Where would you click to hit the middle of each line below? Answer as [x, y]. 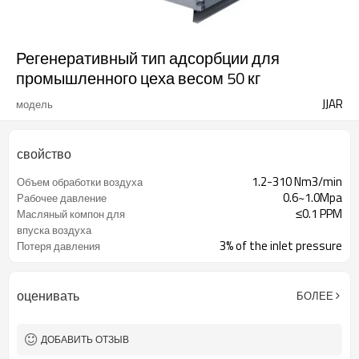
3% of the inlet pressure [281, 246]
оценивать [48, 296]
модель [34, 104]
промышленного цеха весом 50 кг [138, 78]
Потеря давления [58, 246]
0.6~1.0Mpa [313, 198]
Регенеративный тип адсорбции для [148, 58]
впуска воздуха [54, 230]
